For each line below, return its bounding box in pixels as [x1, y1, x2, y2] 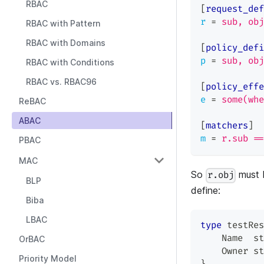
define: [191, 184, 220, 197]
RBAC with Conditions [26, 57, 114, 67]
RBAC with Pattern [26, 18, 100, 28]
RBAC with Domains [26, 38, 105, 48]
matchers [206, 120, 248, 132]
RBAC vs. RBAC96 [26, 77, 97, 87]
